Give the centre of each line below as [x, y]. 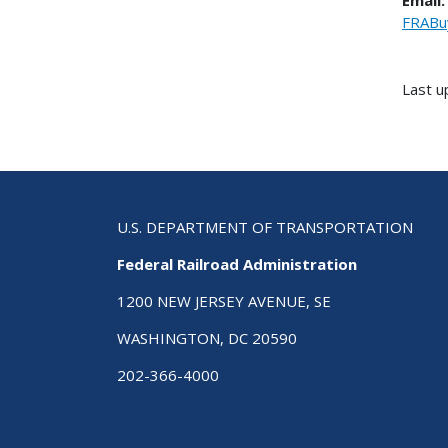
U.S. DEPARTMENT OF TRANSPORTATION [265, 227]
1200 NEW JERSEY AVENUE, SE [224, 301]
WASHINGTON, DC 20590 [207, 338]
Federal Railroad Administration [237, 264]
